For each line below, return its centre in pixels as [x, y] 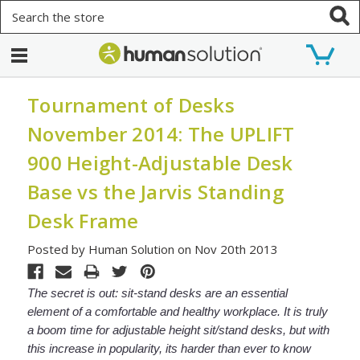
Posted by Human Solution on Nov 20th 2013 [153, 249]
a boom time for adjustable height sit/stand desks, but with [179, 329]
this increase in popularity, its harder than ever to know [170, 348]
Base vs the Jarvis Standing [155, 192]
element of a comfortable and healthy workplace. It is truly [178, 311]
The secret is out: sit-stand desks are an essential [158, 292]
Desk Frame [83, 221]
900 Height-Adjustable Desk [160, 163]
